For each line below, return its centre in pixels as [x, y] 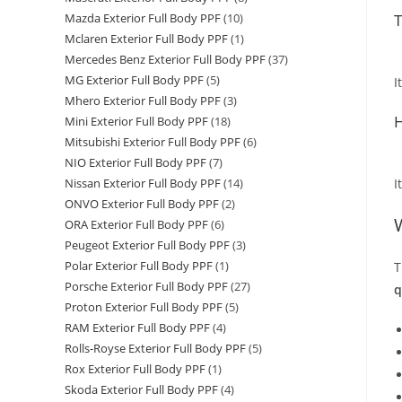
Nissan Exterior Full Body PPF [143, 184]
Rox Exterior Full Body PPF [135, 369]
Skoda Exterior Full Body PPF [141, 390]
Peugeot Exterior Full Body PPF [147, 245]
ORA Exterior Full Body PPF [136, 225]
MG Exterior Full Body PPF [134, 80]
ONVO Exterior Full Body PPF [142, 204]
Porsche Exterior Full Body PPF [146, 287]
